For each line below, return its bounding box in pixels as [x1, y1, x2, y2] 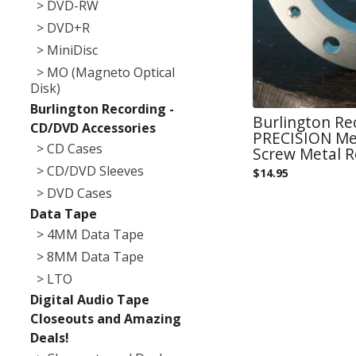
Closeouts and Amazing [30, 309, 181, 327]
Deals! [30, 328, 69, 346]
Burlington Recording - [30, 99, 174, 118]
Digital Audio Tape [30, 290, 149, 308]
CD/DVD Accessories [30, 118, 156, 137]
